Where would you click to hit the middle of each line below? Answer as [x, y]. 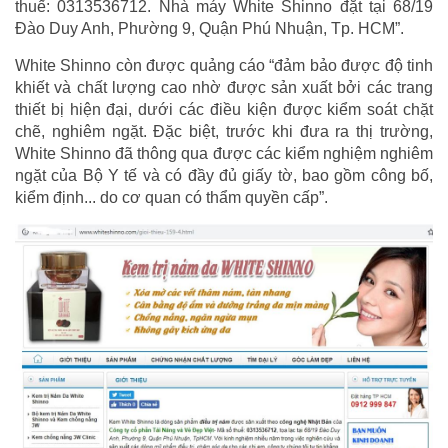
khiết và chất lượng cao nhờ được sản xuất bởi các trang [224, 88]
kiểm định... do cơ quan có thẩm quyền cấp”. [171, 198]
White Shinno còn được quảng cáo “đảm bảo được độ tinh [224, 66]
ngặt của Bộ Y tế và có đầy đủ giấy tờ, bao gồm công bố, [224, 176]
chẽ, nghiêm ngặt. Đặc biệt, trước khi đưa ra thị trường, [224, 132]
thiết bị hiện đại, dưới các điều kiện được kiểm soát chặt [224, 110]
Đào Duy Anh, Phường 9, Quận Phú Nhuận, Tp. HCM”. [209, 29]
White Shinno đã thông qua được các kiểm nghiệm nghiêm [224, 154]
